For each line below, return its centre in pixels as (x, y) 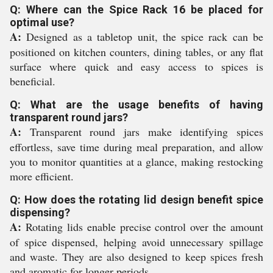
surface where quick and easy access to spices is (136, 66)
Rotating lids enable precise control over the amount (142, 227)
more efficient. (42, 176)
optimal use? (42, 22)
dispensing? (40, 212)
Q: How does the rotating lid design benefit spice (136, 200)
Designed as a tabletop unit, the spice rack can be (142, 37)
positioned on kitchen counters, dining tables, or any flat (136, 52)
